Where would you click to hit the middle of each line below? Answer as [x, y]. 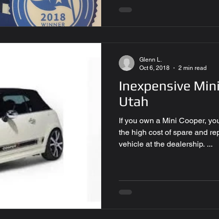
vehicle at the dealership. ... [166, 144]
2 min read [193, 68]
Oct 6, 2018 [154, 68]
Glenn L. [151, 60]
